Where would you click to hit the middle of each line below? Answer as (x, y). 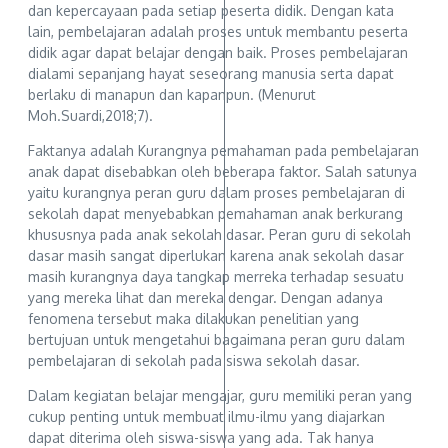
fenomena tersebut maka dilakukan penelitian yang (193, 319)
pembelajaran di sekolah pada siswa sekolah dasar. (194, 361)
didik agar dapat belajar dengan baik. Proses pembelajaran (218, 53)
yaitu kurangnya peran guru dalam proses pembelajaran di (216, 193)
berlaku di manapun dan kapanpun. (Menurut (172, 95)
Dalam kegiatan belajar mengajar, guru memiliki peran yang (220, 396)
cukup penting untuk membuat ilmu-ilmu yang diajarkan (206, 417)
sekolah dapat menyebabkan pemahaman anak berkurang (215, 214)
